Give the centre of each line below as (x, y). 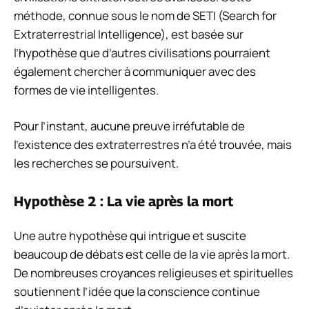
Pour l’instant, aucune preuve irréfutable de (129, 126)
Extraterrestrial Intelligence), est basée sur (129, 34)
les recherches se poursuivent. (96, 163)
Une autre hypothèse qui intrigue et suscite (130, 235)
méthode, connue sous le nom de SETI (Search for (145, 15)
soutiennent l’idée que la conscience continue (137, 291)
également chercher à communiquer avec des (135, 71)
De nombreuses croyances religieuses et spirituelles (153, 272)
